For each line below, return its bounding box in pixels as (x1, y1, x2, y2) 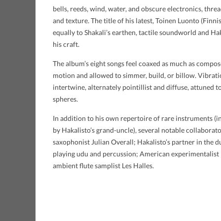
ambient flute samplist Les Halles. (53, 161, 154, 170)
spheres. (53, 95, 78, 104)
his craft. (53, 40, 79, 49)
